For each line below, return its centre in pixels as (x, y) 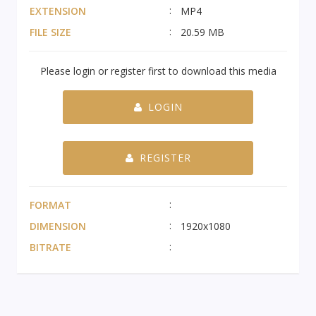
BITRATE (50, 247)
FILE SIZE (50, 32)
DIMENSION (58, 226)
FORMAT (50, 205)
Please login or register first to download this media (158, 71)
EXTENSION (58, 11)
